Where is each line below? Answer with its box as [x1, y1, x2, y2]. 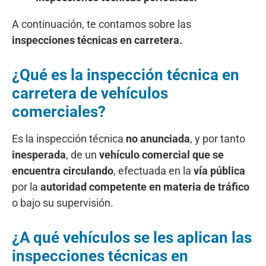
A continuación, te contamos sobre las [12, 17, 191, 30]
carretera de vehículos [12, 84, 168, 102]
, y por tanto [190, 132, 245, 145]
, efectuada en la [113, 164, 194, 177]
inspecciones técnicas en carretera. [12, 33, 182, 46]
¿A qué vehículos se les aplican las [12, 228, 252, 246]
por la [12, 180, 40, 193]
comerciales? [12, 102, 106, 121]
